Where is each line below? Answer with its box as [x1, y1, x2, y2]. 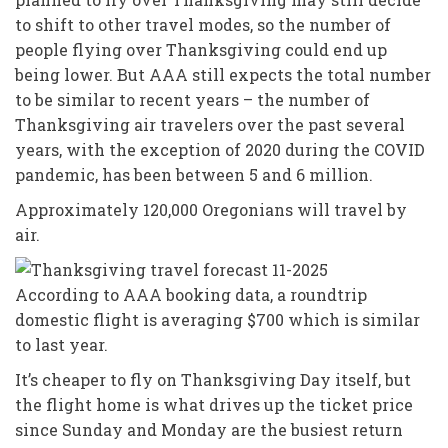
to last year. [15, 333, 108, 355]
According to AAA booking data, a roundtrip [15, 283, 367, 305]
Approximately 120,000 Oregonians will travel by [15, 198, 407, 220]
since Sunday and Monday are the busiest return [15, 418, 403, 440]
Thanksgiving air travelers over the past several [15, 113, 405, 135]
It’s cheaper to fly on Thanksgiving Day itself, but [15, 368, 411, 390]
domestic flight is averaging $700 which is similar [15, 308, 420, 330]
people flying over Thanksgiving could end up [15, 38, 387, 60]
